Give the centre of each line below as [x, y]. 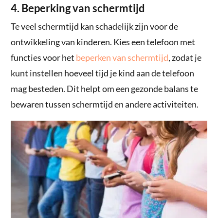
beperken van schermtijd [122, 57]
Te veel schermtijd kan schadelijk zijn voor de [95, 26]
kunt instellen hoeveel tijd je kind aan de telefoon [103, 73]
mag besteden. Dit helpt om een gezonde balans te [105, 88]
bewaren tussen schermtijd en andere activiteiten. [105, 104]
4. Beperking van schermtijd [78, 8]
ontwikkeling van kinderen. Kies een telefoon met [103, 42]
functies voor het [44, 57]
